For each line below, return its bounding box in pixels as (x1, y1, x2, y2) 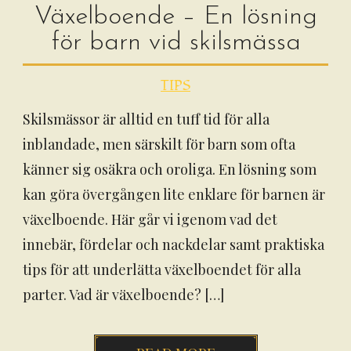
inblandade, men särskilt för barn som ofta (23, 135, 295, 154)
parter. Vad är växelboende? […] (23, 285, 224, 304)
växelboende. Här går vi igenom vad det (23, 210, 277, 229)
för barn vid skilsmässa (50, 30, 301, 56)
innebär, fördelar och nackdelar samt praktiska (23, 235, 324, 254)
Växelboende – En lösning (34, 4, 317, 30)
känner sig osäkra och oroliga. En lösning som (23, 160, 317, 179)
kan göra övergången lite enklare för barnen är (23, 185, 325, 204)
